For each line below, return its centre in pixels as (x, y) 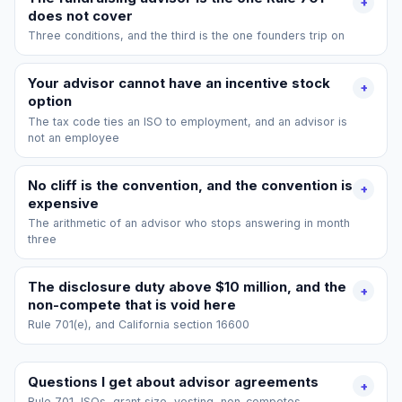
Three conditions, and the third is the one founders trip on (186, 36)
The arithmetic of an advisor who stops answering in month (188, 223)
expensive (63, 203)
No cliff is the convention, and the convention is (190, 185)
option (49, 102)
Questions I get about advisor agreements (173, 383)
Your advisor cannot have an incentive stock (179, 84)
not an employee (73, 137)
